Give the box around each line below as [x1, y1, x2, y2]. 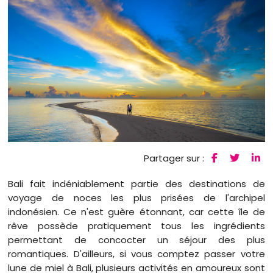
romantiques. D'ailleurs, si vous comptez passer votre [8, 247, 265, 260]
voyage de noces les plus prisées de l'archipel [8, 191, 265, 204]
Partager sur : [143, 151, 207, 165]
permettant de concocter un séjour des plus [8, 233, 265, 246]
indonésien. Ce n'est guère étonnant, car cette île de [8, 205, 265, 218]
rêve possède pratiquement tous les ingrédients [8, 219, 265, 232]
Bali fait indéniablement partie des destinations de [8, 177, 265, 190]
